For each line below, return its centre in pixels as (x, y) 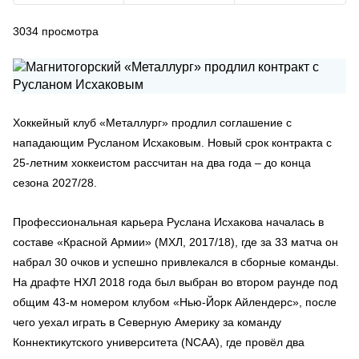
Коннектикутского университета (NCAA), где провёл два (159, 342)
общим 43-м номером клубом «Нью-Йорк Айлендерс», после (175, 302)
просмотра (70, 31)
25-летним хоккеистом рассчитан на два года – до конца (162, 163)
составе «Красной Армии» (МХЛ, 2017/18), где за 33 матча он (175, 242)
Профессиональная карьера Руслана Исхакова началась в (168, 222)
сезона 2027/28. (55, 183)
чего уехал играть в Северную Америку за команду (147, 322)
